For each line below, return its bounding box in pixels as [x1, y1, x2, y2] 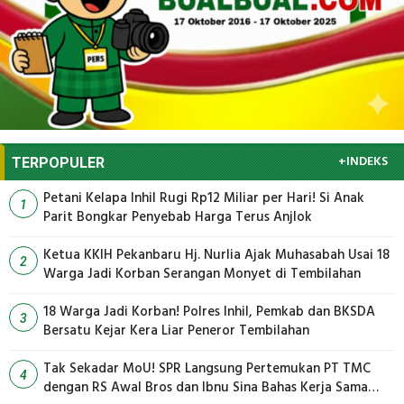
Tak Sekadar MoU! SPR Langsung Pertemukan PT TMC [43, 358, 371, 381]
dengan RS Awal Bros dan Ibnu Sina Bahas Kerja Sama [43, 377, 368, 399]
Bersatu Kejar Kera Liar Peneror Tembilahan [43, 320, 309, 343]
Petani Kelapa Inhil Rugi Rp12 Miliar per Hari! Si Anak [43, 188, 364, 210]
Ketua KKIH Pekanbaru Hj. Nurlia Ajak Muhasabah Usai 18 [43, 244, 390, 267]
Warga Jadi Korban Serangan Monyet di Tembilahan [224, 263, 361, 286]
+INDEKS [338, 151, 388, 173]
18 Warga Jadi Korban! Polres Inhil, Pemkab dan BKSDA [43, 301, 375, 324]
